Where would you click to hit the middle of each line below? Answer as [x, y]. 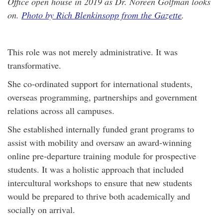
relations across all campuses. [61, 111]
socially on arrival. [41, 210]
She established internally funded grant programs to [101, 129]
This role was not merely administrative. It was [93, 52]
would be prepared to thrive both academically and [99, 196]
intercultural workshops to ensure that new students [100, 183]
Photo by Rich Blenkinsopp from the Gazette [102, 15]
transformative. [34, 65]
